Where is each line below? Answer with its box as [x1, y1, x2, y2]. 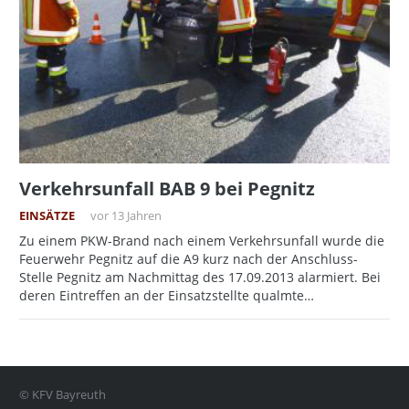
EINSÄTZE [19, 208, 75, 225]
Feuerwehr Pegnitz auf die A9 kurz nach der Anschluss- [19, 250, 358, 268]
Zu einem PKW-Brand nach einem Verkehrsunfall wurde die [19, 232, 384, 250]
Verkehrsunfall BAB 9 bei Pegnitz [19, 176, 315, 202]
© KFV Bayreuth [19, 386, 106, 403]
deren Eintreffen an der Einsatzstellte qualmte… [19, 287, 314, 305]
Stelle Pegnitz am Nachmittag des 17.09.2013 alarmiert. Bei [19, 268, 381, 287]
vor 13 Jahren [89, 208, 162, 225]
